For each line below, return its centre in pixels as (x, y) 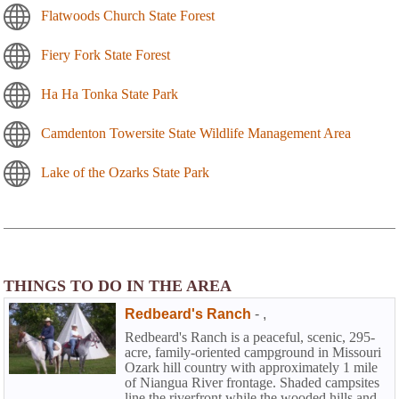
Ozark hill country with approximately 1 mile (251, 367)
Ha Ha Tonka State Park (110, 94)
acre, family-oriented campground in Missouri (253, 352)
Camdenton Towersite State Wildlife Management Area (196, 133)
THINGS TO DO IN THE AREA (118, 285)
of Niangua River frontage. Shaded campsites (252, 382)
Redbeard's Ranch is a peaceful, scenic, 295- (250, 337)
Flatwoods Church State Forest (128, 15)
